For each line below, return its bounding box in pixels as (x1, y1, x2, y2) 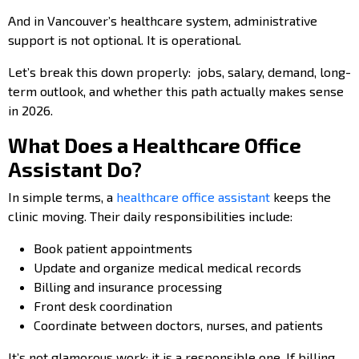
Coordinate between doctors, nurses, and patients (34, 317, 323, 333)
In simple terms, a (8, 188, 116, 204)
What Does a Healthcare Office (8, 132, 301, 157)
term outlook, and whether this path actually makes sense (8, 83, 344, 99)
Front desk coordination (34, 297, 172, 313)
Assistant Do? (8, 156, 142, 181)
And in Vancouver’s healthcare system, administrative (8, 12, 317, 28)
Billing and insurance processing (34, 278, 222, 294)
